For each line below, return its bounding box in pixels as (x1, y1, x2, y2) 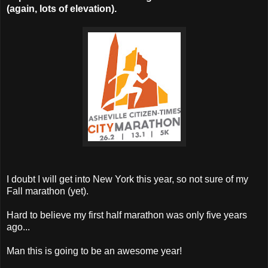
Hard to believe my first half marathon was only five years (7, 209, 247, 220)
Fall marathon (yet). (7, 185, 89, 196)
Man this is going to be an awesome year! (7, 245, 182, 256)
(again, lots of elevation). (7, 3, 117, 14)
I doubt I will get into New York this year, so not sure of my (7, 173, 248, 184)
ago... (7, 221, 30, 232)
